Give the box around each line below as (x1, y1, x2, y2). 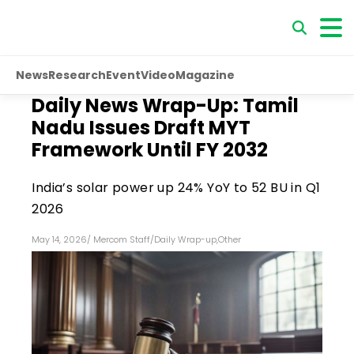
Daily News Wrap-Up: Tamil (32, 92, 299, 119)
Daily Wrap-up (154, 233, 217, 246)
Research (48, 66, 106, 83)
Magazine (175, 66, 235, 83)
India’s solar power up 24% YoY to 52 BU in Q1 (32, 179, 321, 197)
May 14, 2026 (32, 233, 88, 246)
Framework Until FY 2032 (32, 137, 269, 163)
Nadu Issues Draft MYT (32, 115, 251, 141)
